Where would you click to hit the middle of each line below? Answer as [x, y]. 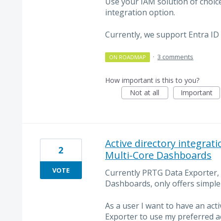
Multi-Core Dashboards [158, 155]
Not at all [145, 93]
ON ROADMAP [128, 57]
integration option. [140, 13]
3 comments [176, 57]
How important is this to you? [152, 80]
